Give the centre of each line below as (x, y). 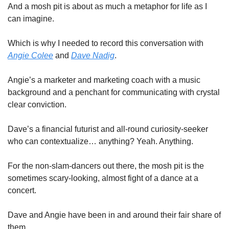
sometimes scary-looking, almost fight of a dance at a (103, 178)
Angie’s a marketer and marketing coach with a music (104, 80)
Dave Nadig (93, 55)
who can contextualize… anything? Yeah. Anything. (101, 141)
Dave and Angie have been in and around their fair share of (114, 215)
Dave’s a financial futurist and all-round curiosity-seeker (108, 129)
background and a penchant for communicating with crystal (114, 92)
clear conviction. (38, 105)
